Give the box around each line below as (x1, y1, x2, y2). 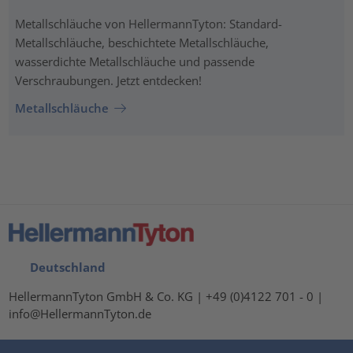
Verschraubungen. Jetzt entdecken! (14, 72, 202, 88)
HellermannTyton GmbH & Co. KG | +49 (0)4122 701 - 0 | (9, 288, 324, 304)
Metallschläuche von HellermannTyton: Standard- (14, 15, 282, 32)
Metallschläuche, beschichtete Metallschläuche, (14, 34, 269, 50)
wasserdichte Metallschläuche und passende (14, 53, 255, 69)
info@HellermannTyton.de (9, 305, 152, 321)
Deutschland (24, 258, 106, 275)
